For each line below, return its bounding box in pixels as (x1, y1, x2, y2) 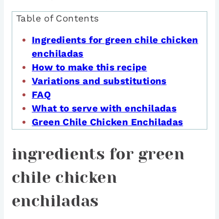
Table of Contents (16, 13, 99, 24)
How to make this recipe (32, 62, 147, 73)
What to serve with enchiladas (32, 103, 177, 114)
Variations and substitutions (32, 75, 167, 87)
